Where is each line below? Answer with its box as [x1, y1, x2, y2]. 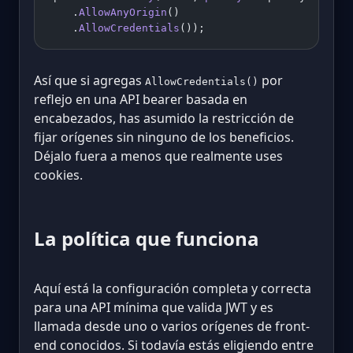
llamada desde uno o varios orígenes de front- [34, 318, 310, 336]
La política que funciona [34, 225, 259, 251]
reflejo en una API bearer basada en [34, 90, 247, 108]
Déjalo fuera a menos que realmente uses [34, 147, 283, 165]
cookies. [34, 165, 83, 184]
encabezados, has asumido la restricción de [34, 109, 294, 127]
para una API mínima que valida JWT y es [34, 299, 273, 317]
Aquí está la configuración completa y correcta [34, 280, 311, 298]
